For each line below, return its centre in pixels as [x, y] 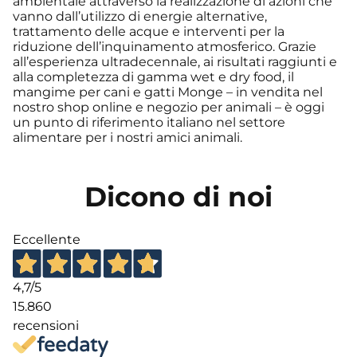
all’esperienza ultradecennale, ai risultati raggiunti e [175, 61]
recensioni [46, 326]
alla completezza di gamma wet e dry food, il [153, 76]
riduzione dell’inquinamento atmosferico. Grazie [165, 46]
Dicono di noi [178, 196]
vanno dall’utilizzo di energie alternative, [140, 16]
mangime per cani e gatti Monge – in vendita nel [168, 92]
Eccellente [47, 239]
